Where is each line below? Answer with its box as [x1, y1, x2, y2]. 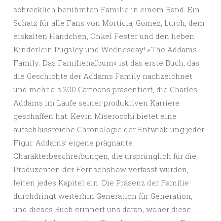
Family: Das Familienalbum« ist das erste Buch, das [13, 58, 199, 68]
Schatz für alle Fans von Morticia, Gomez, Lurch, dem [13, 18, 205, 28]
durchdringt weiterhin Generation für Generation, [13, 191, 192, 201]
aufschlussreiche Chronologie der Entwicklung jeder [13, 124, 204, 135]
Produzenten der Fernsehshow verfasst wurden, [13, 164, 188, 175]
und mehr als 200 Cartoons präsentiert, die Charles [13, 84, 197, 95]
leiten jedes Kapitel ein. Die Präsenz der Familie [13, 178, 189, 188]
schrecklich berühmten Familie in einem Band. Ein [13, 4, 200, 15]
